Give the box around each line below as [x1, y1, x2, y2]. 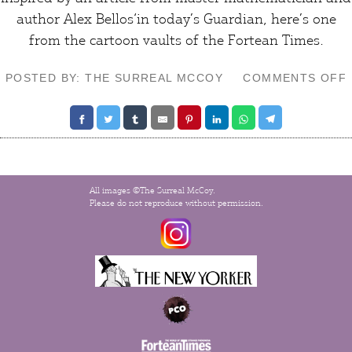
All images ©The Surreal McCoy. [89, 185, 215, 196]
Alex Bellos [63, 10, 134, 27]
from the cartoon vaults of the [28, 31, 228, 49]
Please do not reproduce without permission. [89, 198, 263, 208]
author [16, 10, 64, 27]
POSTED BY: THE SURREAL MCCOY [5, 71, 224, 84]
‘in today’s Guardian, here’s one [133, 10, 336, 27]
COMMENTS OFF [243, 71, 347, 84]
